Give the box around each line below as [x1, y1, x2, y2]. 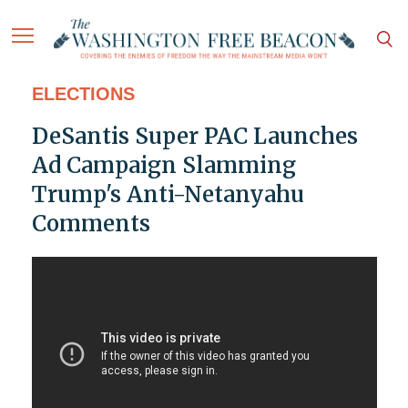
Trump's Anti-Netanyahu [31, 180, 304, 209]
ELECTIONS [31, 84, 135, 105]
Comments [31, 209, 150, 239]
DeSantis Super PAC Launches [31, 122, 358, 151]
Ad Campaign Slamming [31, 151, 296, 180]
